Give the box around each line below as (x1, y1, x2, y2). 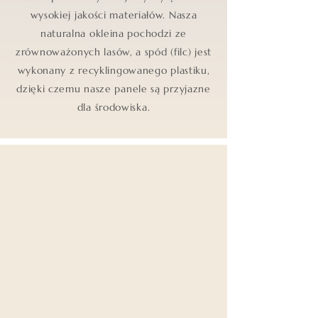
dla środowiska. (77, 101, 150, 114)
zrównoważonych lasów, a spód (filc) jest (16, 45, 212, 59)
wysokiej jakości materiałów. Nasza (30, 9, 197, 22)
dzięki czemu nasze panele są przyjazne (16, 82, 211, 96)
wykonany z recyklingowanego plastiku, (17, 64, 210, 77)
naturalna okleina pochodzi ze (40, 27, 187, 40)
